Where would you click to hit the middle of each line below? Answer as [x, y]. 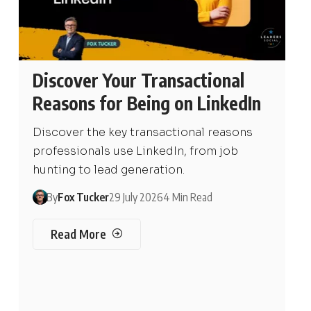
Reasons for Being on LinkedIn [146, 103]
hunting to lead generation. [108, 170]
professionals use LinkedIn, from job [135, 151]
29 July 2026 [136, 197]
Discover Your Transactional [138, 80]
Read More [78, 234]
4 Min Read [187, 197]
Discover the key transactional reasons [142, 132]
